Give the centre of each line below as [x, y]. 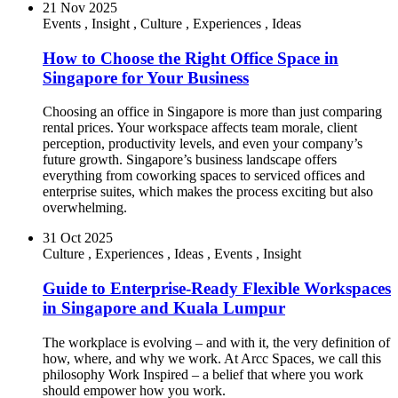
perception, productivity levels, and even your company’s [203, 144]
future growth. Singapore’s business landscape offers [190, 160]
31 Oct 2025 [78, 238]
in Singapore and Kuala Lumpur [164, 308]
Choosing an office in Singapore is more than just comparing [212, 112]
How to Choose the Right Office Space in [191, 58]
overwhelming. [85, 208]
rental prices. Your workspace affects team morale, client [200, 128]
